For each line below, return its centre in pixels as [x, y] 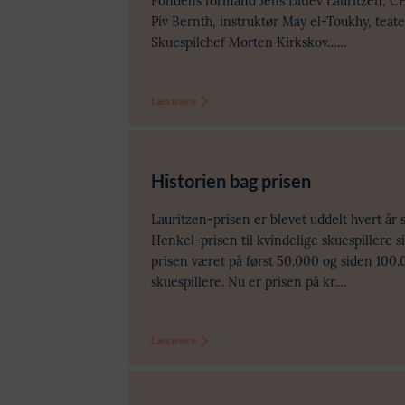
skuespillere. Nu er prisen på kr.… [249, 282]
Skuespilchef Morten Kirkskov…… [249, 42]
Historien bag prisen [231, 180]
